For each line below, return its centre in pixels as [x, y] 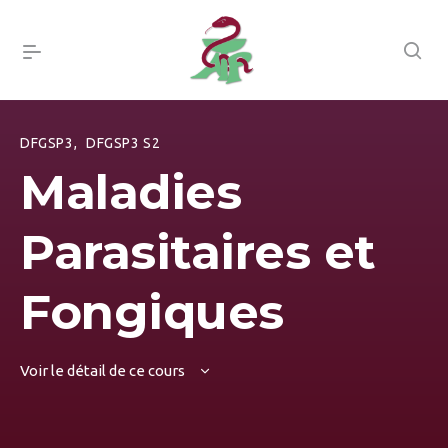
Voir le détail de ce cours [104, 370]
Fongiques [152, 312]
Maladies [131, 192]
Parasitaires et [198, 252]
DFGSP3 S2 [123, 143]
